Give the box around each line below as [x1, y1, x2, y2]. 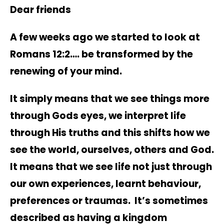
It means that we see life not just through [10, 159, 212, 173]
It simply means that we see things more [10, 91, 209, 105]
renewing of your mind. [10, 64, 122, 78]
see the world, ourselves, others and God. [10, 142, 214, 156]
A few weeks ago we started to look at [10, 30, 200, 44]
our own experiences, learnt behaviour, [10, 176, 201, 190]
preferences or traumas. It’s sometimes [10, 193, 208, 207]
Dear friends [10, 2, 71, 16]
